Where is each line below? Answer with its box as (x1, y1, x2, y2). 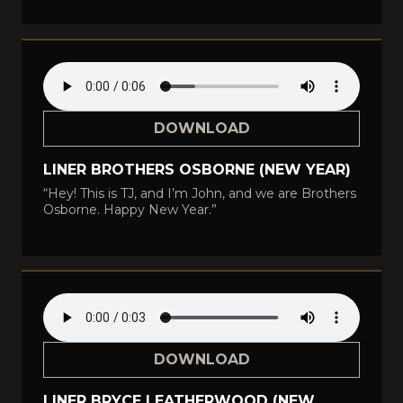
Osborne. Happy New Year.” (43, 201, 217, 218)
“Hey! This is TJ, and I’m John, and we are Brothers (43, 185, 356, 201)
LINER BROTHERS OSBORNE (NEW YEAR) (43, 161, 351, 178)
